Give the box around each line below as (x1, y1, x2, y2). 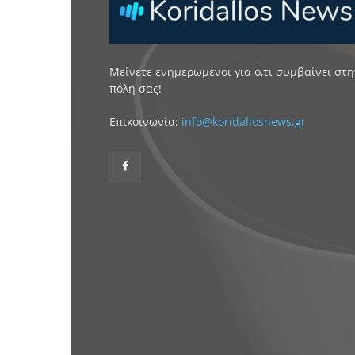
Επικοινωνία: (109, 114, 181, 130)
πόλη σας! (109, 81, 162, 97)
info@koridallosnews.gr (181, 114, 306, 130)
